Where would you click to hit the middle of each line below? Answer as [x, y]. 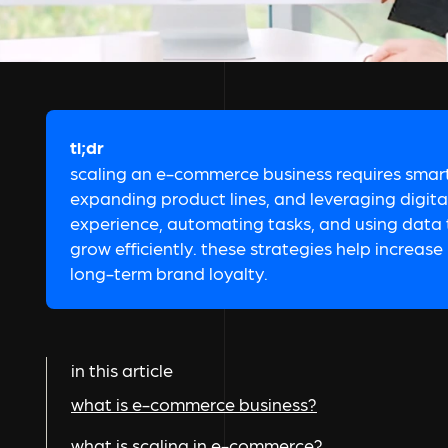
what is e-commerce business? [194, 404]
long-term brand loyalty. [169, 273]
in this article [122, 370]
